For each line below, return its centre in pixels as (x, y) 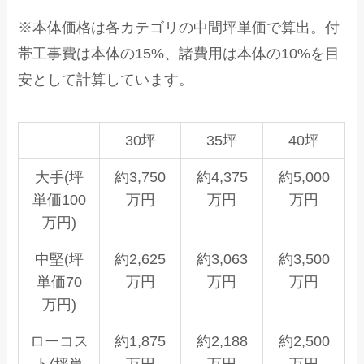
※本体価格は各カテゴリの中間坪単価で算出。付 (179, 28)
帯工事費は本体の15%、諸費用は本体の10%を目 (179, 54)
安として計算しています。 (106, 80)
